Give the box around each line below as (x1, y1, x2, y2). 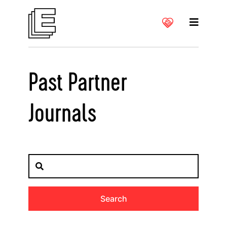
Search (100, 194, 127, 204)
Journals (28, 101, 96, 127)
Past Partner (28, 70, 127, 96)
